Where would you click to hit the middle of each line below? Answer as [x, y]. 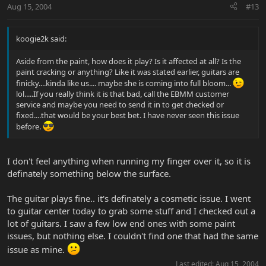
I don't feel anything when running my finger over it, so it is [129, 161]
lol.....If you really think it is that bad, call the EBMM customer [123, 94]
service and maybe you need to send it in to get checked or [120, 104]
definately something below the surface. [89, 174]
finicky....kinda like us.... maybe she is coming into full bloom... [124, 83]
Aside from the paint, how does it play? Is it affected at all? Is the [129, 61]
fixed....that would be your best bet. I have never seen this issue [128, 115]
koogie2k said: [41, 38]
